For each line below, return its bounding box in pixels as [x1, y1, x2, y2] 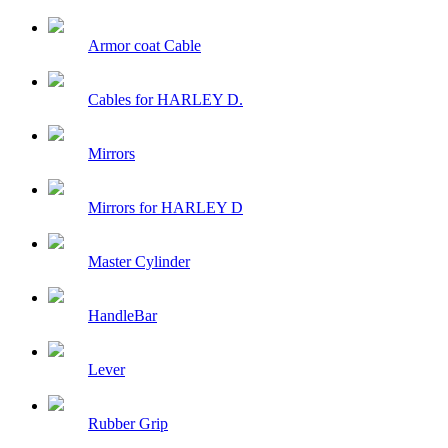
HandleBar [88, 307, 157, 325]
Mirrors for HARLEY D [88, 199, 243, 217]
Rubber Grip [88, 415, 168, 433]
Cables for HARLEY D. [88, 91, 243, 109]
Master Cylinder [88, 253, 190, 271]
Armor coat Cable [88, 37, 201, 55]
